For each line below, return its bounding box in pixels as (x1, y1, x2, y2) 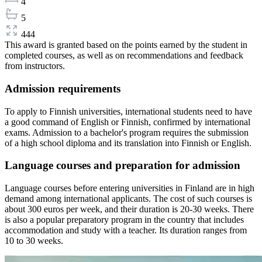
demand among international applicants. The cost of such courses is (5, 194, 252, 204)
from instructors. (5, 61, 65, 71)
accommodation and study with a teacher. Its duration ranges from (5, 225, 247, 236)
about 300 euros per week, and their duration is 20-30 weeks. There (5, 204, 254, 215)
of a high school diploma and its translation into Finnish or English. (5, 137, 251, 148)
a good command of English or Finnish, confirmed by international (5, 116, 250, 127)
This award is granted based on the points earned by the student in (5, 40, 247, 50)
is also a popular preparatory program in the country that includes (5, 215, 244, 225)
